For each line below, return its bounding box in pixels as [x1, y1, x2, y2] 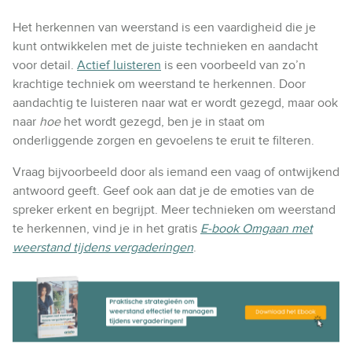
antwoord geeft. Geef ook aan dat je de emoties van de [13, 184, 314, 199]
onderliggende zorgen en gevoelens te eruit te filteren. [13, 134, 314, 148]
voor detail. [13, 58, 77, 73]
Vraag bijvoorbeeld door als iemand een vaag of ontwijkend [13, 165, 339, 180]
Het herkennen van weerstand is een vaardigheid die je [13, 20, 316, 35]
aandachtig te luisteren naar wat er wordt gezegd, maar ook [13, 96, 338, 111]
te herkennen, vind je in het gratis [13, 222, 200, 236]
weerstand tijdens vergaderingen [13, 240, 193, 255]
